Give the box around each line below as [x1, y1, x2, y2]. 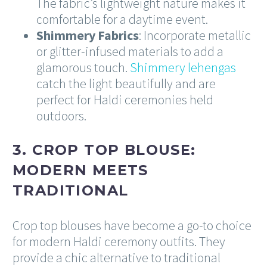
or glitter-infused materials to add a [36, 43, 223, 60]
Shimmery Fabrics [36, 27, 139, 44]
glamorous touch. [36, 59, 130, 76]
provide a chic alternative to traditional [13, 249, 221, 266]
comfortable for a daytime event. [36, 11, 208, 28]
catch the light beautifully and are [36, 75, 216, 92]
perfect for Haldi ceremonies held [36, 91, 213, 108]
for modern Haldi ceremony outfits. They [13, 232, 225, 250]
